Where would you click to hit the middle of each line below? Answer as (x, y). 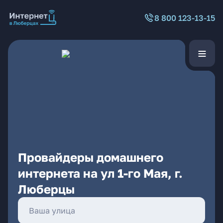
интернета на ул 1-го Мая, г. (100, 173)
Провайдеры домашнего (91, 157)
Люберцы (46, 189)
